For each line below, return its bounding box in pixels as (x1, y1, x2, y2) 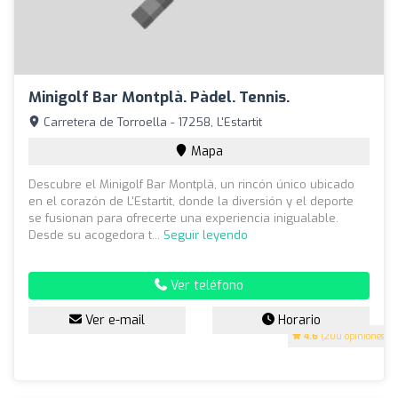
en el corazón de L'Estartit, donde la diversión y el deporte (28, 193, 354, 209)
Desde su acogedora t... (28, 227, 163, 243)
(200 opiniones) (318, 330, 388, 342)
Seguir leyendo (163, 227, 248, 243)
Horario (274, 311, 321, 329)
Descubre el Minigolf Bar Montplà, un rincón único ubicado (28, 176, 354, 192)
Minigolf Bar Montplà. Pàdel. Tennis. (28, 86, 290, 107)
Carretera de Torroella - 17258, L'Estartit (40, 114, 262, 130)
